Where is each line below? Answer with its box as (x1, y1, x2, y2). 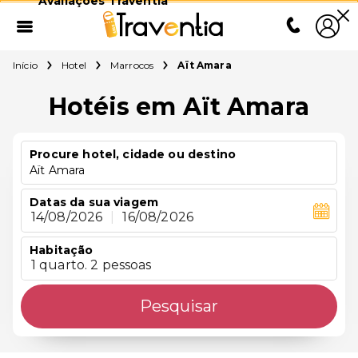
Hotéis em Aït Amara (49, 92, 309, 121)
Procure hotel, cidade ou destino (30, 147, 236, 161)
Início (13, 59, 38, 71)
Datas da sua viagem (30, 195, 159, 209)
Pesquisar (140, 296, 218, 316)
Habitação (30, 243, 93, 257)
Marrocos (109, 59, 154, 71)
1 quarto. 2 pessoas (30, 257, 152, 273)
